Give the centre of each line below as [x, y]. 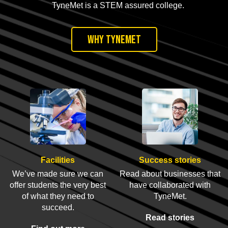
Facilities [58, 160]
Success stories [170, 160]
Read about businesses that [170, 174]
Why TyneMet [114, 39]
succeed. [58, 207]
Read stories [170, 217]
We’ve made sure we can [58, 174]
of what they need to [58, 196]
